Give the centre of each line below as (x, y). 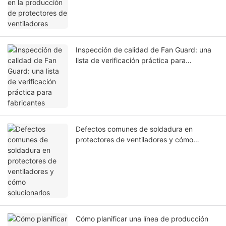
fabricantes (94, 71)
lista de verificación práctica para (131, 61)
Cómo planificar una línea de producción (142, 219)
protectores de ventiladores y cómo (134, 140)
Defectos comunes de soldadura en (134, 129)
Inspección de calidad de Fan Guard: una (144, 50)
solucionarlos (97, 150)
